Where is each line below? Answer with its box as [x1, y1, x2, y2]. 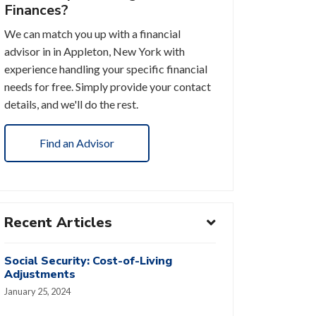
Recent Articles [4, 212, 112, 232]
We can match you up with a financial [4, 27, 181, 41]
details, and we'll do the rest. [4, 97, 138, 111]
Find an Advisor [39, 135, 114, 150]
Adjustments [4, 266, 75, 282]
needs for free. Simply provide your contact [4, 80, 211, 94]
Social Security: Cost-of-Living [4, 253, 172, 269]
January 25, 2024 [4, 285, 71, 297]
